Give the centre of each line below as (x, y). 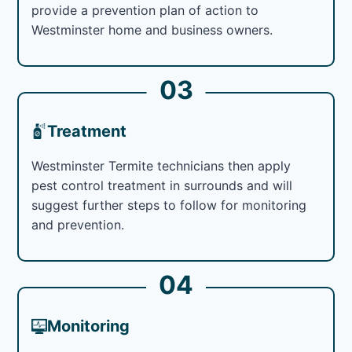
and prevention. (78, 224)
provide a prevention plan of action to (145, 10)
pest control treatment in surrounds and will (162, 185)
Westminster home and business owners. (152, 29)
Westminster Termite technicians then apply (161, 165)
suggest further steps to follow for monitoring (169, 205)
